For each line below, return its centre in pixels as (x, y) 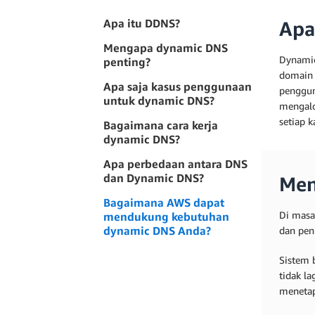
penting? (127, 62)
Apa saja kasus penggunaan (178, 86)
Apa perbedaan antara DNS (175, 164)
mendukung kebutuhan (166, 217)
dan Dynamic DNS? (154, 178)
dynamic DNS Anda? (157, 231)
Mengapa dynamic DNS (166, 48)
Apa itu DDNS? (142, 23)
